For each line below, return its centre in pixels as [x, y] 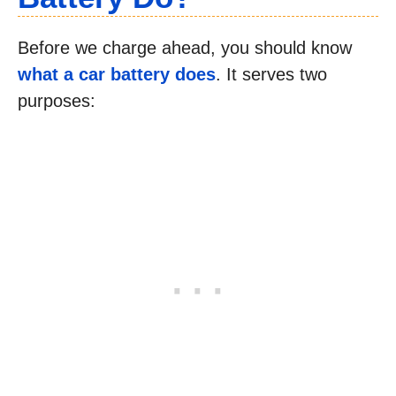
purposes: [57, 101]
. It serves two [271, 74]
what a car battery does [117, 74]
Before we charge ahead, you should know [185, 48]
